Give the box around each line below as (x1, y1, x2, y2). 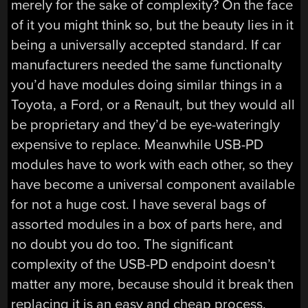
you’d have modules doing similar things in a (11, 76, 283, 93)
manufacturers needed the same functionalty (11, 56, 283, 74)
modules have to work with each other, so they (11, 155, 294, 173)
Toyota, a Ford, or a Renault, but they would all (11, 96, 296, 113)
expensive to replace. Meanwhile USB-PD (11, 135, 264, 153)
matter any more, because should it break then (11, 275, 294, 293)
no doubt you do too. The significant (11, 235, 234, 253)
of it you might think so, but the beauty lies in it (11, 16, 294, 34)
